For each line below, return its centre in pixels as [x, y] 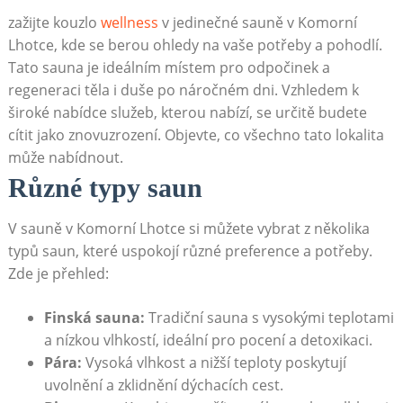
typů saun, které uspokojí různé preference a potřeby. [190, 251]
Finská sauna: [94, 318]
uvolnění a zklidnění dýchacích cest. [163, 385]
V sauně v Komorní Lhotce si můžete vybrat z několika [188, 229]
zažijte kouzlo [54, 23]
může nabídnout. [65, 158]
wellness [129, 23]
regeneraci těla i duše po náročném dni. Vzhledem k [183, 90]
